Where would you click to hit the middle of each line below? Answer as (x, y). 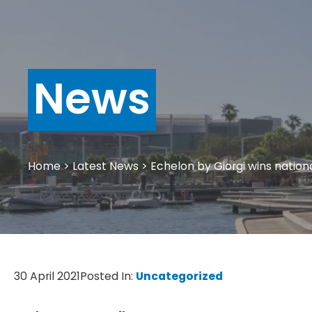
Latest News (106, 166)
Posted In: (108, 276)
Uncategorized (179, 276)
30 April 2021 (47, 276)
